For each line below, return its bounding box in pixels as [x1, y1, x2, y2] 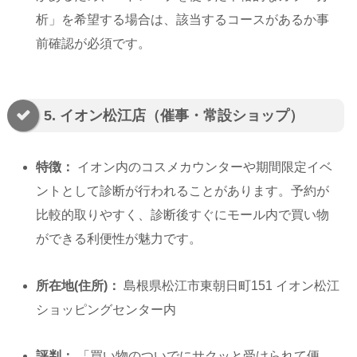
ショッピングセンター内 [36, 302, 177, 316]
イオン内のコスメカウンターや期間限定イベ [74, 159, 333, 174]
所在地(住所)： [36, 278, 121, 292]
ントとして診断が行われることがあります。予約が [36, 183, 330, 198]
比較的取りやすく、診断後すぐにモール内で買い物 [36, 207, 330, 222]
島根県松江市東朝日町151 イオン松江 [120, 278, 340, 292]
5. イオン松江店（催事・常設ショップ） [44, 107, 304, 124]
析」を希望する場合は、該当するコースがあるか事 [36, 12, 330, 26]
